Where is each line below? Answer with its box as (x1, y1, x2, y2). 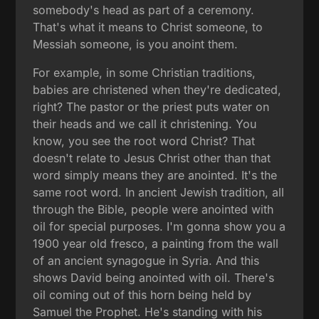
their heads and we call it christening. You (33, 117, 257, 132)
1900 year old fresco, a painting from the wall (33, 236, 279, 251)
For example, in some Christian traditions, (33, 66, 256, 80)
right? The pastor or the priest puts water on (33, 100, 270, 115)
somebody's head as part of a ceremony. (33, 3, 255, 18)
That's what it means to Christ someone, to (33, 20, 263, 35)
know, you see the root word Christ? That (33, 134, 256, 149)
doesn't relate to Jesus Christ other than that (33, 151, 271, 166)
